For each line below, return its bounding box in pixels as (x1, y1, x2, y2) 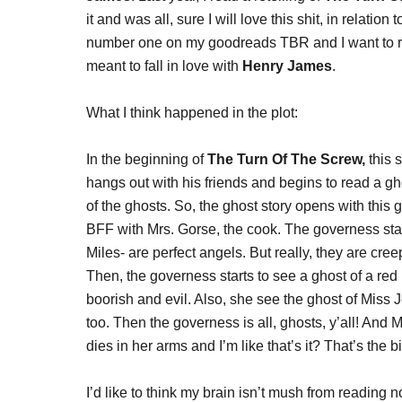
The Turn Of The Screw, (207, 152, 369, 167)
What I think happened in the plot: (86, 105, 298, 120)
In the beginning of (86, 152, 207, 167)
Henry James (242, 58, 332, 74)
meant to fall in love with (86, 58, 242, 74)
